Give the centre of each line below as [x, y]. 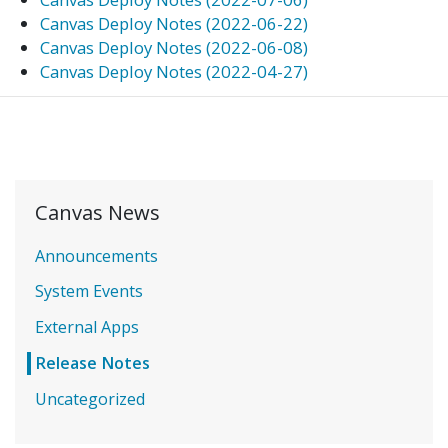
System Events [89, 291]
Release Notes [93, 363]
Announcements [97, 255]
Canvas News [98, 212]
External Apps [87, 327]
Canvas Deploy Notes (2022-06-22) [174, 24]
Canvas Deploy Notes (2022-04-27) [174, 72]
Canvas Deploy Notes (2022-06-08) [174, 48]
